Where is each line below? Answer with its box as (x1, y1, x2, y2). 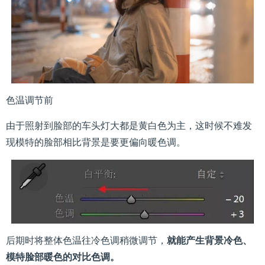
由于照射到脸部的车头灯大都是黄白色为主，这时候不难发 (6, 121, 252, 131)
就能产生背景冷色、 (167, 235, 252, 245)
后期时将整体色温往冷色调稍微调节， (6, 235, 167, 245)
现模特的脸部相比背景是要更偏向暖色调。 (6, 137, 186, 148)
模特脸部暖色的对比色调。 (6, 251, 119, 262)
